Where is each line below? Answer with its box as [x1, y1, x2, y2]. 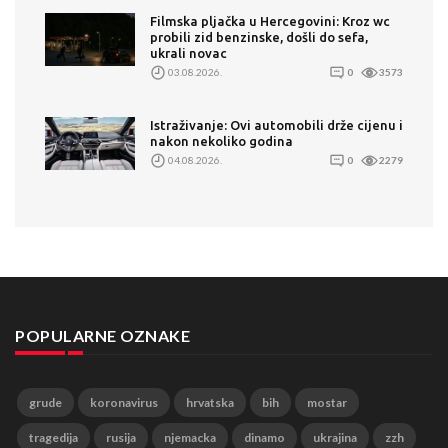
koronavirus [90, 394, 158, 410]
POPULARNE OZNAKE [15, 325, 190, 345]
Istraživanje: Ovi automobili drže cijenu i [150, 117, 403, 132]
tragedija [29, 429, 78, 445]
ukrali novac [150, 45, 227, 60]
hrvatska [186, 394, 234, 410]
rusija [106, 429, 136, 445]
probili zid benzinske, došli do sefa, [150, 29, 368, 44]
